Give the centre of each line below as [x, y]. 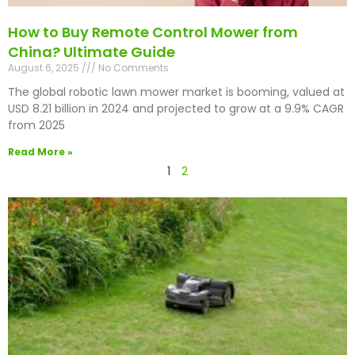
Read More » [40, 152]
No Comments [132, 68]
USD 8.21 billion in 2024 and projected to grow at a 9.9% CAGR [176, 109]
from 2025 [36, 126]
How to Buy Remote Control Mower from [153, 32]
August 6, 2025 [45, 68]
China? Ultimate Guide [92, 52]
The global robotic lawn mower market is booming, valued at [176, 92]
